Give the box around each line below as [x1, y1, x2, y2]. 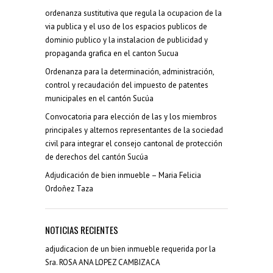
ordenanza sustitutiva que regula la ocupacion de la [45, 8, 222, 19]
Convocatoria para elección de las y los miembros [45, 112, 217, 122]
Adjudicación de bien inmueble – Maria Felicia [45, 170, 201, 181]
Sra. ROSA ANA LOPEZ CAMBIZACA [45, 257, 160, 268]
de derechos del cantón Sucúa [45, 152, 148, 163]
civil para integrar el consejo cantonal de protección [45, 138, 222, 149]
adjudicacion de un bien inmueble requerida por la [45, 244, 216, 255]
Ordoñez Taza [45, 183, 93, 194]
